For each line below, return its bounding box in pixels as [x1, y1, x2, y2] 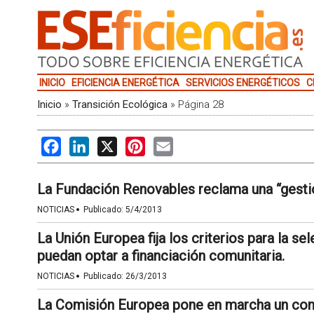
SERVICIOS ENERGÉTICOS [185, 77, 300, 88]
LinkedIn [88, 137, 131, 150]
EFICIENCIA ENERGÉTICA [71, 77, 179, 88]
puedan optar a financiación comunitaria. [36, 247, 285, 264]
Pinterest [144, 137, 191, 150]
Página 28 [177, 98, 224, 111]
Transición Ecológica [71, 98, 168, 111]
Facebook [60, 137, 109, 150]
